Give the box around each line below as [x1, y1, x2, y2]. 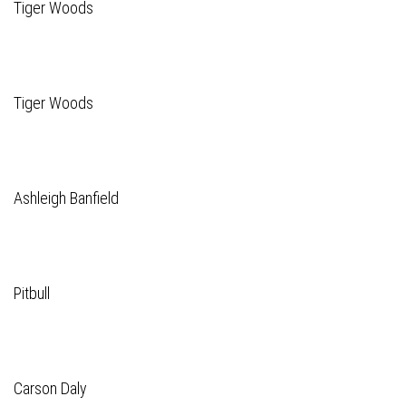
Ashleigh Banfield [14, 188, 119, 208]
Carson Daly [14, 379, 87, 398]
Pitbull [14, 284, 50, 303]
